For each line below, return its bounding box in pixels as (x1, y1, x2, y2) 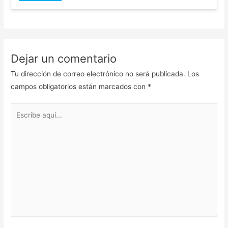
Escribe (10, 105, 35, 113)
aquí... (10, 118, 31, 126)
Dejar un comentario (11, 51, 117, 65)
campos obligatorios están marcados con (11, 82, 148, 91)
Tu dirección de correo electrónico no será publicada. (11, 69, 186, 78)
